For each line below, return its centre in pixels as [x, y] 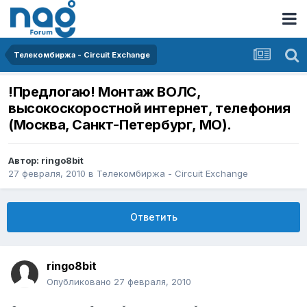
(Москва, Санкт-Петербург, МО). [120, 125]
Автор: [25, 161]
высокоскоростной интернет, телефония [149, 109]
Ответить [153, 217]
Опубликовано [80, 282]
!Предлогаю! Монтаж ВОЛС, [105, 92]
